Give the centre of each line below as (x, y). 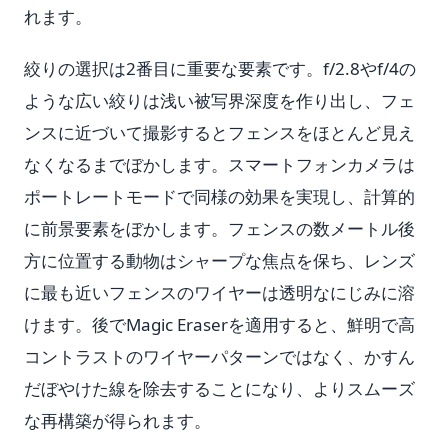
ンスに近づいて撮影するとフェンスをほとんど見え (219, 132)
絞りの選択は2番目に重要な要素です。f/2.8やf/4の (220, 68)
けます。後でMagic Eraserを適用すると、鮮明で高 (219, 324)
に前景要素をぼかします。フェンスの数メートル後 (219, 228)
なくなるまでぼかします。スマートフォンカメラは (219, 164)
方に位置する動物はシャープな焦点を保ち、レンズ (219, 260)
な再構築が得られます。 (117, 420)
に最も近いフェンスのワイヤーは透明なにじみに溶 (219, 292)
